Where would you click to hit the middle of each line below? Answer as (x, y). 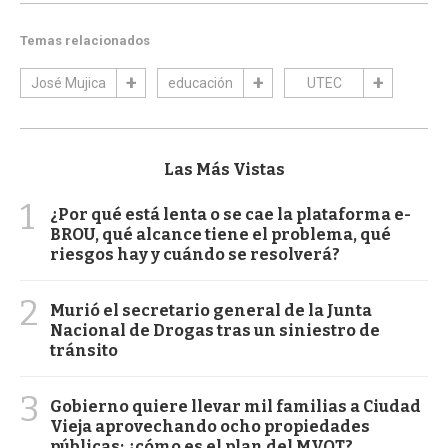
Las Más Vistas (224, 169)
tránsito (84, 350)
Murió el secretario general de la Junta (211, 310)
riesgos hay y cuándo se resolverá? (195, 254)
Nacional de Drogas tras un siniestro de (215, 330)
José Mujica (68, 82)
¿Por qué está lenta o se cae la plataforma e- (230, 214)
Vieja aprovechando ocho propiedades (210, 426)
